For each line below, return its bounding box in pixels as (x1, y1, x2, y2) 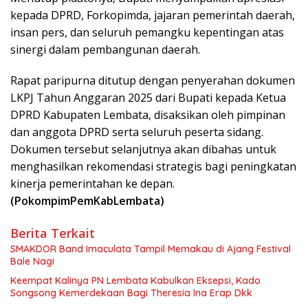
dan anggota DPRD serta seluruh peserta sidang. (10, 124, 263, 140)
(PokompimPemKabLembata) (10, 192, 164, 208)
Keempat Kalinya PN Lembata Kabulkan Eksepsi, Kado (10, 274, 261, 287)
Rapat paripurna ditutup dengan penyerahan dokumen (10, 72, 295, 88)
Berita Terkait (10, 224, 95, 241)
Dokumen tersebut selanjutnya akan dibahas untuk (10, 141, 276, 157)
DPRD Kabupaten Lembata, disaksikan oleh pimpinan (10, 107, 285, 122)
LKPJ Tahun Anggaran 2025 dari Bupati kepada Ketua (10, 89, 286, 105)
